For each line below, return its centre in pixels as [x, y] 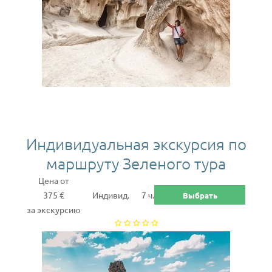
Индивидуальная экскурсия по [136, 144]
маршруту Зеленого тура [136, 163]
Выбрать [200, 195]
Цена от [53, 180]
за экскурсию [53, 209]
